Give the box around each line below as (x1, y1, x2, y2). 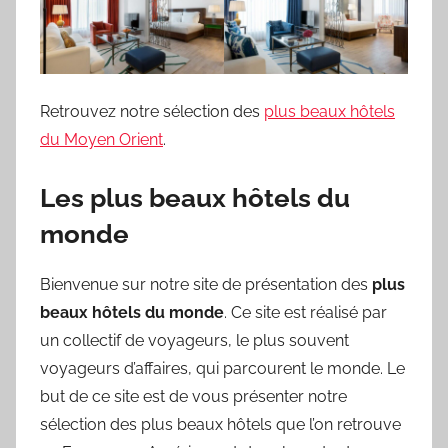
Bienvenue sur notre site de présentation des (40, 275, 372, 295)
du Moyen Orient (40, 129, 163, 149)
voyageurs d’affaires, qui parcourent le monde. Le (40, 359, 405, 379)
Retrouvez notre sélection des (40, 101, 264, 121)
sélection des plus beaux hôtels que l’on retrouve (40, 415, 401, 435)
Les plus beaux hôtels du (40, 182, 350, 213)
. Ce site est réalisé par (224, 303, 387, 323)
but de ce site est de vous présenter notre (40, 387, 347, 407)
